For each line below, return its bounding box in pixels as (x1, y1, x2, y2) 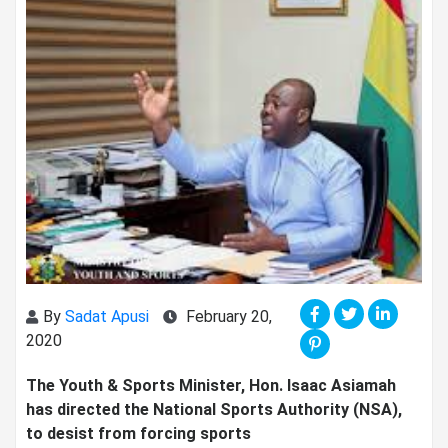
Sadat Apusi (65, 307, 153, 327)
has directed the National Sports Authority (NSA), (26, 400, 402, 420)
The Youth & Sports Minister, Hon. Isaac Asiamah (26, 376, 396, 396)
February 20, (182, 307, 272, 327)
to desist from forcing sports (26, 424, 251, 444)
